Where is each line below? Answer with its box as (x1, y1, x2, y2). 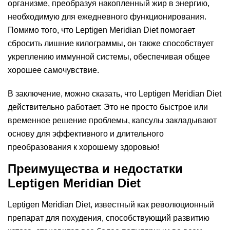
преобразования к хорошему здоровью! (8, 143, 159, 151)
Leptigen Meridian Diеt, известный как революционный (8, 200, 214, 209)
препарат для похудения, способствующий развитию (8, 214, 209, 222)
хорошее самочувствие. (8, 66, 99, 74)
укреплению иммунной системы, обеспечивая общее (8, 52, 210, 61)
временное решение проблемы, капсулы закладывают (8, 116, 217, 125)
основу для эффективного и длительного (8, 129, 164, 138)
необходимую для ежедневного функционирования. (8, 12, 206, 21)
